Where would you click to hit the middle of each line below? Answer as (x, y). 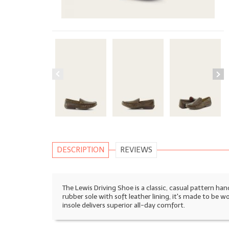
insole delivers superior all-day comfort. (124, 205)
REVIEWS (136, 150)
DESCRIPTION (81, 150)
